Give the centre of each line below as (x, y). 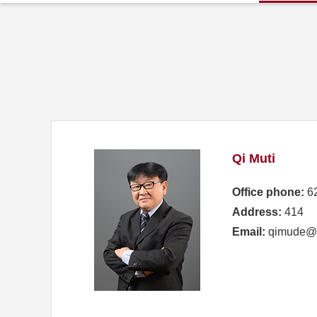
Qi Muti (254, 158)
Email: (249, 232)
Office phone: (268, 192)
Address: (257, 212)
